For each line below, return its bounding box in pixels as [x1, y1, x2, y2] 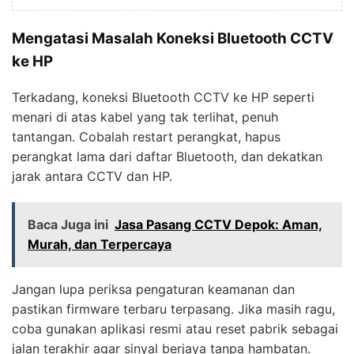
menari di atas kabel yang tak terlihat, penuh [12, 108, 278, 125]
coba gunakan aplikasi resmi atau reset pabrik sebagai [12, 320, 338, 337]
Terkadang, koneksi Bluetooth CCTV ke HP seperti [12, 88, 314, 105]
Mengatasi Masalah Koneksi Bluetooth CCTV [12, 29, 333, 48]
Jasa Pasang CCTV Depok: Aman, [115, 216, 322, 232]
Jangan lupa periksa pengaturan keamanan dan [12, 281, 295, 297]
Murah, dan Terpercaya [28, 235, 171, 252]
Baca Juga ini [28, 216, 108, 232]
